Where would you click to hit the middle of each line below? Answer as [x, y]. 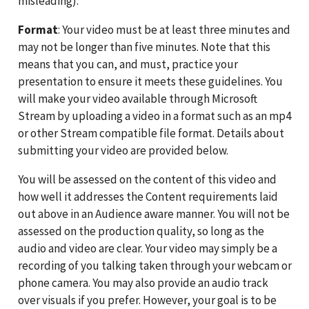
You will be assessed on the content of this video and [147, 179]
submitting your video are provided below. [123, 150]
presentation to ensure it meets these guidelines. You [150, 81]
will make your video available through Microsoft [137, 98]
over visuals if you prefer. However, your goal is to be [147, 300]
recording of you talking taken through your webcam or [154, 265]
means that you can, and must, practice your [128, 64]
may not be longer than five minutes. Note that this [144, 47]
